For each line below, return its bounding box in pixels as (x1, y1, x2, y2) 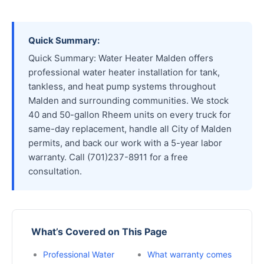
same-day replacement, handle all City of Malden (28, 123, 232, 134)
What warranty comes (147, 249, 232, 259)
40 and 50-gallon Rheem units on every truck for (28, 108, 231, 120)
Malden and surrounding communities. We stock (28, 94, 229, 106)
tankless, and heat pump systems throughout (28, 80, 216, 92)
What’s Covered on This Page (31, 225, 167, 237)
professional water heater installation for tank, (28, 66, 220, 78)
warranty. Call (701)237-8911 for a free (28, 151, 188, 163)
